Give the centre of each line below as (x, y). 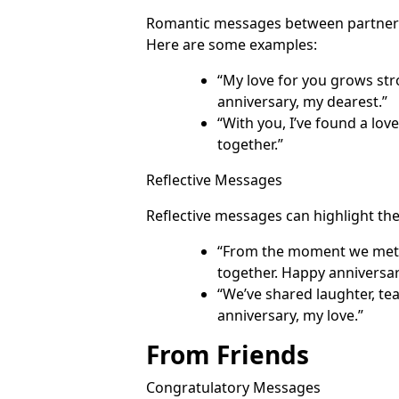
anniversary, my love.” (290, 315)
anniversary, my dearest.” (302, 101)
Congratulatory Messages (233, 387)
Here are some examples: (232, 44)
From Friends (228, 354)
